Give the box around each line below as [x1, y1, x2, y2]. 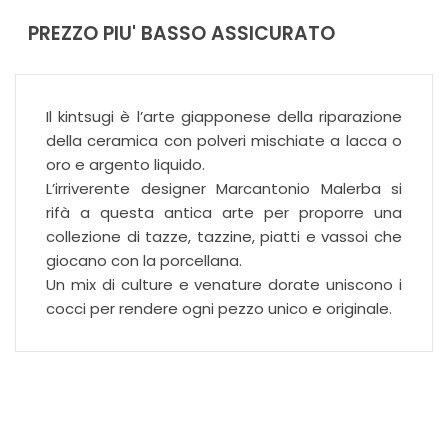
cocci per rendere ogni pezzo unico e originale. [46, 297, 392, 319]
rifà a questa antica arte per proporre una [46, 201, 402, 223]
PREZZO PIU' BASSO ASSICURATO [28, 19, 335, 47]
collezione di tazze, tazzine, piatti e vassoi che [46, 225, 402, 247]
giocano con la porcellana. [46, 249, 242, 271]
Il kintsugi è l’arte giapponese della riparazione [46, 105, 402, 127]
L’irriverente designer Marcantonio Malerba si [46, 177, 402, 199]
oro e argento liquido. [46, 153, 205, 175]
